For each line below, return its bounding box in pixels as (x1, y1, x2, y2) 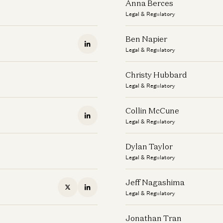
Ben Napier (125, 34, 167, 44)
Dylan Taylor (125, 141, 173, 151)
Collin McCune (125, 106, 179, 115)
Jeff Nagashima (125, 177, 185, 187)
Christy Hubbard (125, 70, 187, 80)
